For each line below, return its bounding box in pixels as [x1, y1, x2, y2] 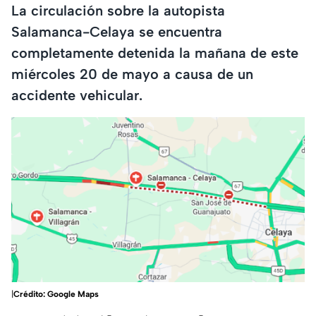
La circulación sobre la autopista [11, 1, 225, 19]
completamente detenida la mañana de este [11, 44, 298, 61]
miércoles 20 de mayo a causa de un [11, 65, 253, 83]
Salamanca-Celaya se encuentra [11, 23, 222, 40]
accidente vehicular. [11, 86, 142, 104]
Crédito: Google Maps [13, 289, 99, 300]
